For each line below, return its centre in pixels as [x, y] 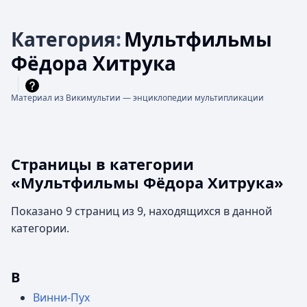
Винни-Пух [61, 297]
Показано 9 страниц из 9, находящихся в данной [142, 211]
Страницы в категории [102, 164]
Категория [63, 39]
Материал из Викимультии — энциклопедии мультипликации [137, 98]
